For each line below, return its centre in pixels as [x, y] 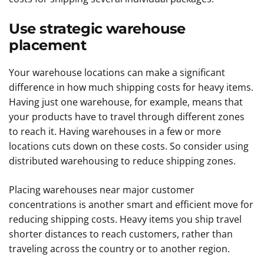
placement [49, 45]
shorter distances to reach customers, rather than [121, 234]
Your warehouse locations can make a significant [117, 72]
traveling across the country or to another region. [121, 249]
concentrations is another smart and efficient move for [131, 204]
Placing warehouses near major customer [102, 190]
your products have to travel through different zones [127, 117]
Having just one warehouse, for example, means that [126, 102]
